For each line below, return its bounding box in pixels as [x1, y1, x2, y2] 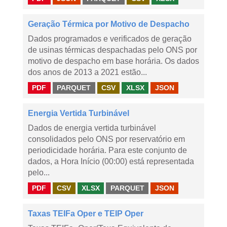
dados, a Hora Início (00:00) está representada [28, 157, 194, 166]
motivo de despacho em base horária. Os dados [28, 57, 199, 65]
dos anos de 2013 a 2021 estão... [28, 68, 147, 77]
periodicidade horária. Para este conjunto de [28, 146, 187, 155]
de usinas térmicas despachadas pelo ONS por [28, 46, 197, 54]
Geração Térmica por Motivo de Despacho [28, 20, 190, 28]
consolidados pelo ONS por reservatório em [28, 135, 185, 143]
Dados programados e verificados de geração [28, 34, 192, 43]
